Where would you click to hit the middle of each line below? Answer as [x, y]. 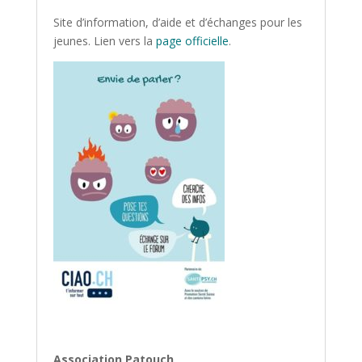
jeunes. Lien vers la [104, 41]
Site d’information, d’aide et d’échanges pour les [177, 22]
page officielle [192, 41]
